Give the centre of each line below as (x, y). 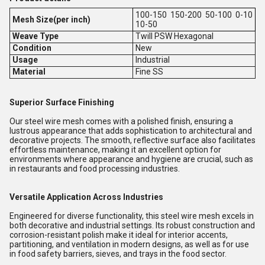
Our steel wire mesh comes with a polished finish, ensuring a (121, 121)
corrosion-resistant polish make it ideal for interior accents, (119, 235)
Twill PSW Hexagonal (174, 36)
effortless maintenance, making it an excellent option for (115, 149)
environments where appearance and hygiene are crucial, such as (131, 159)
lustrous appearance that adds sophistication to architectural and (131, 130)
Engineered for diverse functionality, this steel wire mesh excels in (132, 216)
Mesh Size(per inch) (51, 19)
